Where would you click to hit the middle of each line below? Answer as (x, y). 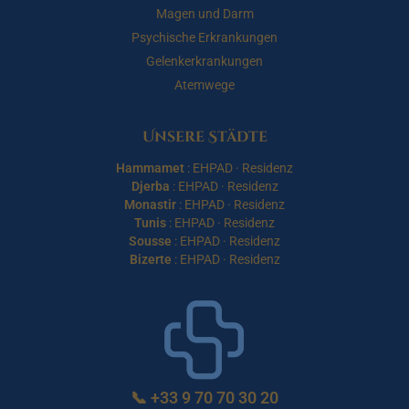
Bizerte (150, 259)
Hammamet (150, 168)
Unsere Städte (204, 137)
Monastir (150, 204)
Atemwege (204, 85)
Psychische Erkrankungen (204, 37)
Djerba (150, 186)
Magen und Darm (204, 14)
